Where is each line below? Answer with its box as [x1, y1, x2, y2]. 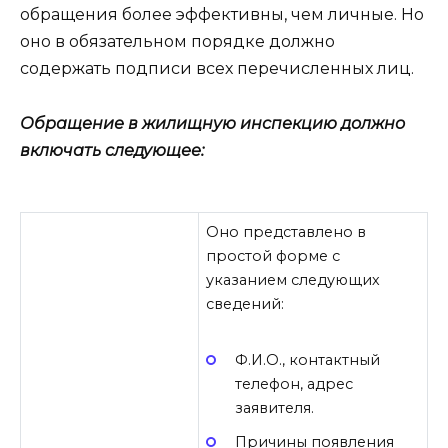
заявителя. [234, 399, 314, 418]
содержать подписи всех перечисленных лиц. [20, 59, 414, 79]
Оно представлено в [206, 223, 367, 242]
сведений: [206, 295, 285, 314]
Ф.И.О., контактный [234, 351, 380, 370]
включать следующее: [20, 140, 204, 160]
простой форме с [206, 247, 341, 266]
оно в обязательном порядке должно [20, 32, 335, 52]
